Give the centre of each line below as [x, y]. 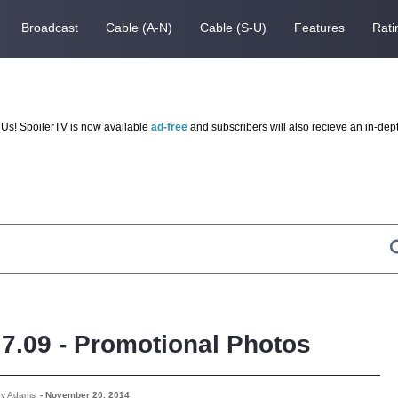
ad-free [169, 127]
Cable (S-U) [233, 27]
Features [319, 27]
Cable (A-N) [139, 27]
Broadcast [49, 27]
